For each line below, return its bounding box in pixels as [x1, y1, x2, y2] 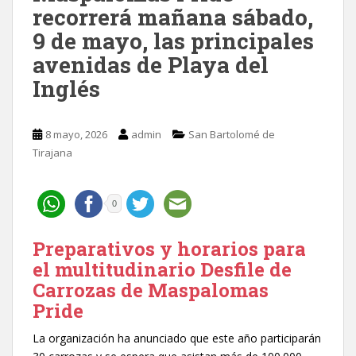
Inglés [33, 73, 100, 103]
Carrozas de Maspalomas [33, 277, 269, 303]
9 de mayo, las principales [33, 25, 314, 56]
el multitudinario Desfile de [33, 256, 292, 282]
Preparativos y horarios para [33, 235, 306, 261]
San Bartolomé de [188, 126, 275, 141]
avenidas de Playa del [33, 49, 269, 79]
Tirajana [33, 145, 72, 160]
